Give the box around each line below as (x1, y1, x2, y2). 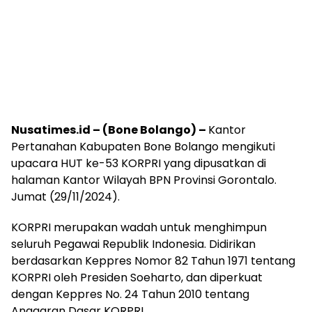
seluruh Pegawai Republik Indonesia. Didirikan (11, 236, 256, 253)
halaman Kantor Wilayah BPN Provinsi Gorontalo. (11, 172, 276, 189)
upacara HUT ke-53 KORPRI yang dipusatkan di (11, 155, 266, 172)
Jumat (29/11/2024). (11, 189, 120, 205)
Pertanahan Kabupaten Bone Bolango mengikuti (11, 139, 275, 155)
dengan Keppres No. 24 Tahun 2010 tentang (11, 286, 249, 303)
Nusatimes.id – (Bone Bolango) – (11, 122, 208, 139)
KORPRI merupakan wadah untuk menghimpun (11, 219, 267, 236)
